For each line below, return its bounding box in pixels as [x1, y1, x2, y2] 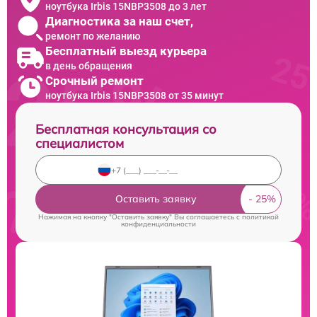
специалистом [35, 135, 124, 152]
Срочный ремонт [45, 73, 144, 88]
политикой [242, 212, 279, 222]
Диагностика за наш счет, [45, 13, 193, 28]
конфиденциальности [121, 219, 196, 229]
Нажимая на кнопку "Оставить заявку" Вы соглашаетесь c [38, 212, 242, 222]
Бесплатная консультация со [35, 121, 217, 138]
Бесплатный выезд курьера [45, 43, 207, 58]
